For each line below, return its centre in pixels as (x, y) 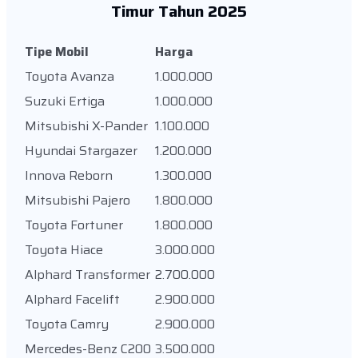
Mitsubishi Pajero (78, 200)
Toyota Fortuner (74, 225)
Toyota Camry (68, 324)
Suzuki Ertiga (65, 101)
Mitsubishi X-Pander (86, 125)
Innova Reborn (69, 175)
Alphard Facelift (72, 299)
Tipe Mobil (57, 51)
